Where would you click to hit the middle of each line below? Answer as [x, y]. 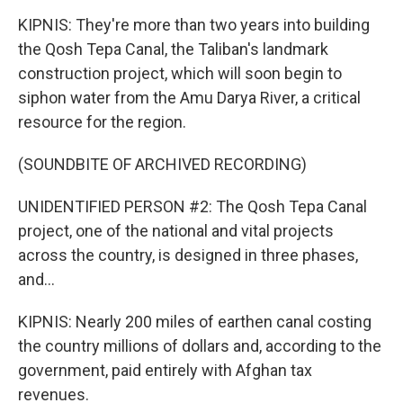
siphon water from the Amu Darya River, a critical [189, 98]
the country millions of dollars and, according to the [200, 346]
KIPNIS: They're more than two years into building [194, 25]
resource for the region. [102, 122]
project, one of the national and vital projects [176, 231]
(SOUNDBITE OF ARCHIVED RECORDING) [162, 164]
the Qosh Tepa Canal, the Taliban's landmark [173, 49]
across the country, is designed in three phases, [188, 255]
